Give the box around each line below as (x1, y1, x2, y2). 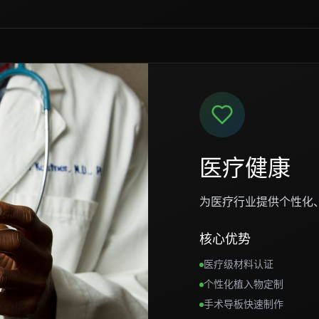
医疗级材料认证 (204, 257, 273, 271)
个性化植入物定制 (204, 277, 283, 291)
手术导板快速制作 (204, 297, 283, 310)
